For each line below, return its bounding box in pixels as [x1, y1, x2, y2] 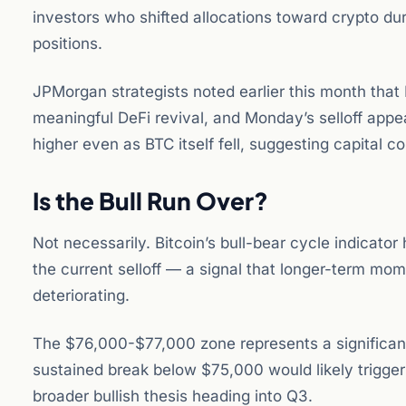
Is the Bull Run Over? [33, 186, 268, 216]
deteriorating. [33, 286, 130, 304]
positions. [33, 34, 102, 53]
